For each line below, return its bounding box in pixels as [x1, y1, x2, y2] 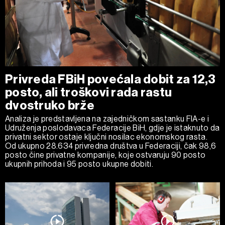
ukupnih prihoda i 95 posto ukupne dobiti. [5, 159, 153, 169]
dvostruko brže [5, 98, 94, 113]
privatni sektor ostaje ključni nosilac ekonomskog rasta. [5, 132, 208, 142]
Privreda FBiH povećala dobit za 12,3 [5, 72, 215, 86]
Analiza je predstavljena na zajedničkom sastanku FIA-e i [5, 114, 209, 124]
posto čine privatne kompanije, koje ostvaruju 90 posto [5, 150, 206, 160]
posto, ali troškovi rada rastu [5, 85, 172, 99]
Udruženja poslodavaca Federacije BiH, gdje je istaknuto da [5, 123, 220, 133]
